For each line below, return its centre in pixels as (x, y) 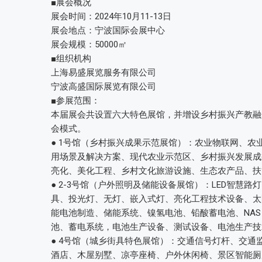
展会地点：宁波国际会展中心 (108, 30)
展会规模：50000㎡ (89, 44)
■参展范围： (75, 101)
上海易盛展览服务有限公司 (104, 73)
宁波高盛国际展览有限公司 (104, 87)
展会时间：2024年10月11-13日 (111, 16)
